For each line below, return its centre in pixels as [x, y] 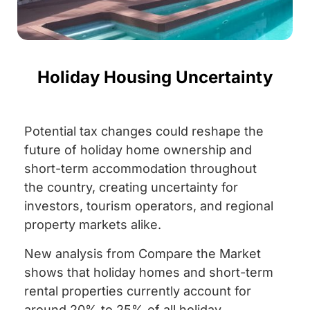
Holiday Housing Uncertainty [155, 77]
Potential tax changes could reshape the [144, 131]
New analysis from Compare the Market [143, 253]
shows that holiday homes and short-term [149, 272]
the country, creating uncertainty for [131, 188]
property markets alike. [94, 225]
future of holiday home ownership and [138, 150]
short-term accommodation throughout [140, 169]
